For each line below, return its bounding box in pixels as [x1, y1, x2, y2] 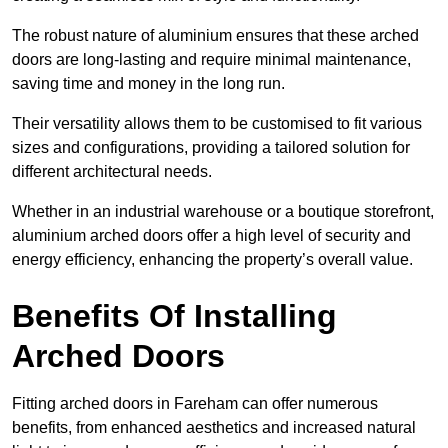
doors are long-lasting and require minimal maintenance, [12, 51, 411, 69]
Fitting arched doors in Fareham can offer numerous [12, 395, 378, 413]
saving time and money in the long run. [12, 75, 285, 93]
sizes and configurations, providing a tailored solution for [12, 139, 410, 157]
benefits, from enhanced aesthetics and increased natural [12, 419, 416, 437]
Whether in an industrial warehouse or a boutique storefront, [12, 203, 434, 221]
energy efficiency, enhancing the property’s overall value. [12, 251, 413, 269]
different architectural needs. [12, 163, 212, 181]
